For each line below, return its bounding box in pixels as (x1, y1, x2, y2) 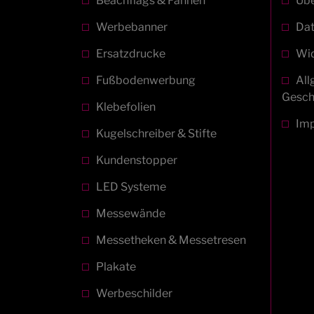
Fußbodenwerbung (96, 73, 196, 87)
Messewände (96, 206, 165, 220)
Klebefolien (96, 100, 156, 114)
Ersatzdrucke (96, 46, 165, 60)
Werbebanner (96, 20, 168, 34)
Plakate (96, 259, 136, 273)
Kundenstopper (96, 153, 177, 167)
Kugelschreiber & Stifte (96, 126, 217, 140)
